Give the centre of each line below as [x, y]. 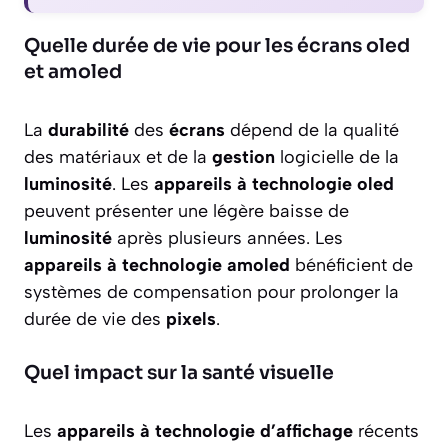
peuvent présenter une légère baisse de [186, 211]
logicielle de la [337, 157]
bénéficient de [351, 265]
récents [386, 431]
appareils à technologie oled [274, 184]
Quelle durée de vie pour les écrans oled [217, 46]
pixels [191, 319]
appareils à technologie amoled [157, 265]
